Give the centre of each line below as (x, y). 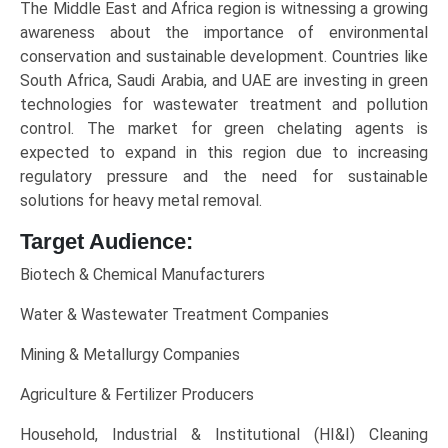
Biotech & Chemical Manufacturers (142, 275)
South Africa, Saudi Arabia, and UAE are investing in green (224, 81)
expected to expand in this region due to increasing (224, 153)
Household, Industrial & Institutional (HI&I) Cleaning (224, 435)
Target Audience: (106, 242)
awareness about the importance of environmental (224, 33)
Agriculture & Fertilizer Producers (137, 395)
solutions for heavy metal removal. (141, 201)
